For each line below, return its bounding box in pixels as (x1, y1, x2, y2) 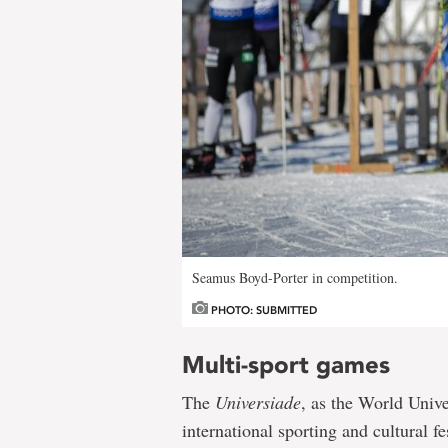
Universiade (215, 389, 301, 414)
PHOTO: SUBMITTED (208, 303, 317, 317)
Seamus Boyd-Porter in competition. (192, 267, 398, 287)
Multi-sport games (182, 349, 390, 379)
